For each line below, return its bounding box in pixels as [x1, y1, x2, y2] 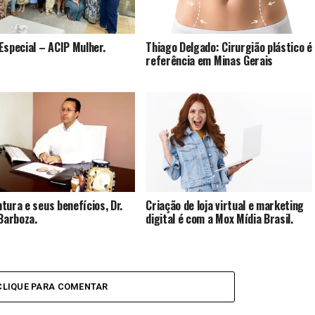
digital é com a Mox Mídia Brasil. [146, 210, 293, 228]
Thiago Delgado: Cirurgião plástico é [146, 39, 312, 56]
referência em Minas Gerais [146, 52, 273, 70]
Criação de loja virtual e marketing [146, 197, 304, 214]
